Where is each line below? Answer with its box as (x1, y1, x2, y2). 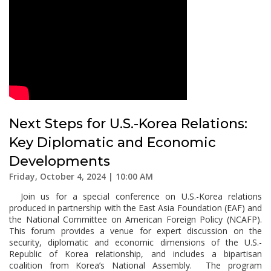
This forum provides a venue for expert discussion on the (9, 225, 262, 237)
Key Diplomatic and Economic (9, 134, 216, 151)
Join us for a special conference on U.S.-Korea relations (9, 191, 262, 202)
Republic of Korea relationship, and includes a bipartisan (9, 248, 262, 260)
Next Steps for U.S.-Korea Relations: (9, 116, 247, 132)
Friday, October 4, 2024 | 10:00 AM (9, 171, 153, 182)
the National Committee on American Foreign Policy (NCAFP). (9, 214, 262, 225)
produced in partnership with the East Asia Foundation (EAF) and (9, 202, 262, 214)
